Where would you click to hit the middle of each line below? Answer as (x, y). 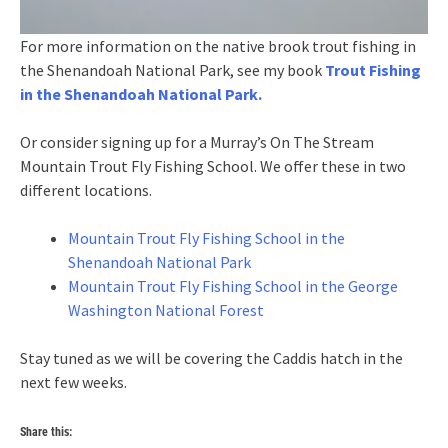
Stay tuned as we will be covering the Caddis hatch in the (211, 358)
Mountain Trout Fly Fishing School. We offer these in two (213, 166)
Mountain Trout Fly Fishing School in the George (233, 286)
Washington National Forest (166, 310)
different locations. (86, 190)
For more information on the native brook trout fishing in (218, 46)
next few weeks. (73, 382)
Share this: (46, 432)
